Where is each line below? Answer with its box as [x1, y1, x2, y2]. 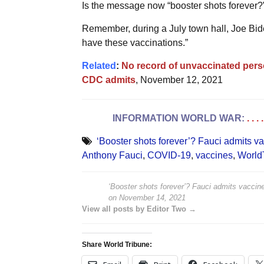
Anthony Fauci [81, 150, 143, 160]
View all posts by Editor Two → [81, 204, 196, 213]
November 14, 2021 [118, 193, 186, 202]
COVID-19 [147, 150, 191, 160]
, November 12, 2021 [135, 74, 223, 85]
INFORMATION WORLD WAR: [112, 113, 247, 123]
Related [81, 60, 116, 71]
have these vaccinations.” [81, 37, 188, 48]
